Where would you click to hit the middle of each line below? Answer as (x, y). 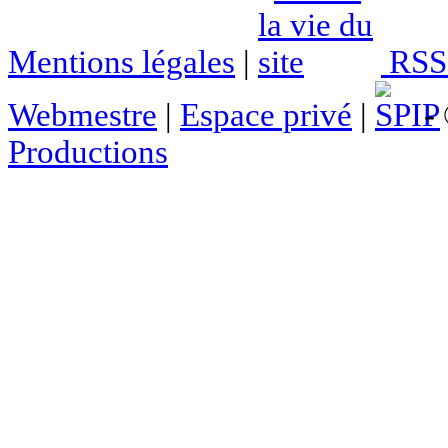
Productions (88, 151)
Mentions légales (121, 61)
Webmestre (82, 114)
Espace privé (266, 114)
